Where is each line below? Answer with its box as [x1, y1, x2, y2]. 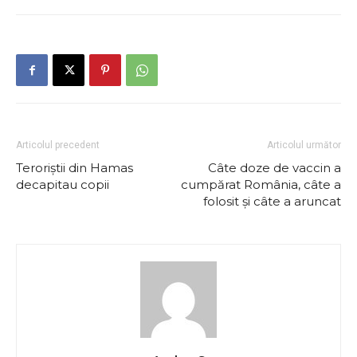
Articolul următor [267, 139, 341, 151]
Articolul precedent [16, 139, 100, 151]
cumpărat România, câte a [181, 177, 341, 192]
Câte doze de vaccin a [208, 160, 341, 175]
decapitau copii [16, 177, 109, 192]
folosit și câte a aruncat [203, 194, 341, 209]
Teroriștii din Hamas [16, 160, 133, 175]
